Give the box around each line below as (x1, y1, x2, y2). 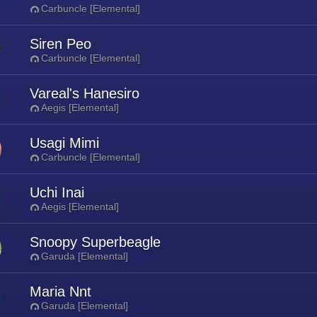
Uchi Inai (30, 185, 84, 200)
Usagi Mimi (30, 135, 99, 151)
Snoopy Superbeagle (30, 234, 161, 250)
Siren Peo (30, 36, 91, 52)
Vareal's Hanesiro (30, 86, 139, 101)
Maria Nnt (30, 284, 91, 299)
